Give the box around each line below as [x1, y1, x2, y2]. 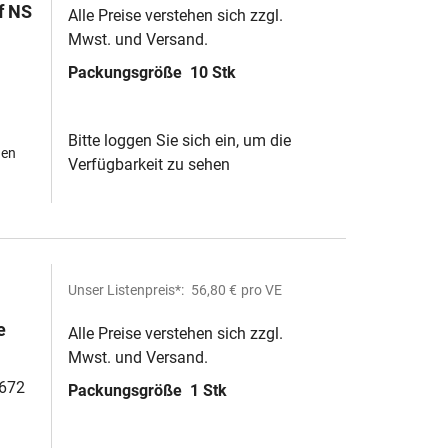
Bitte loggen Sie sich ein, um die [68, 131, 291, 150]
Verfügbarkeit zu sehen [68, 155, 230, 174]
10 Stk [190, 63, 236, 82]
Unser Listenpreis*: [68, 282, 187, 298]
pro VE [241, 282, 282, 298]
